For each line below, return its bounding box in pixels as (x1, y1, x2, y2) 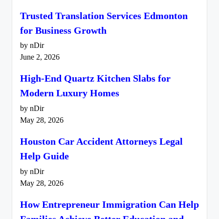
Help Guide (20, 151, 69, 162)
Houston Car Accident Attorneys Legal (20, 136, 183, 147)
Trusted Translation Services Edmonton (20, 10, 188, 21)
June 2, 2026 (20, 53, 60, 62)
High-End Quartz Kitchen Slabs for (20, 73, 171, 84)
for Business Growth (20, 24, 107, 36)
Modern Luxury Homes (20, 88, 119, 99)
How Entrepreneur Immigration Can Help (20, 198, 199, 210)
